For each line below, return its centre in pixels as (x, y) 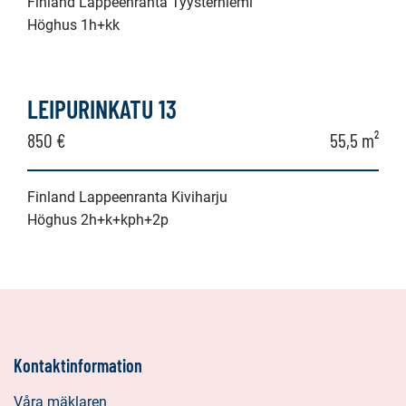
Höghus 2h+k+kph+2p (98, 219)
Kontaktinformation (78, 365)
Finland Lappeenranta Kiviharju (127, 197)
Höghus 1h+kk (73, 24)
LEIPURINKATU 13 (102, 108)
